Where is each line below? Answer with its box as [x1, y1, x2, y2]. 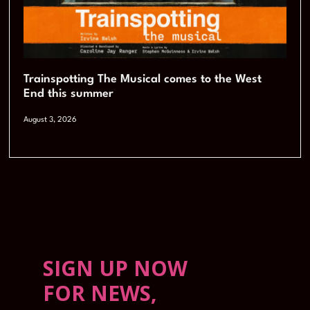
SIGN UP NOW [43, 254, 188, 283]
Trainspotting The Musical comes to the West [24, 73, 262, 86]
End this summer [24, 88, 114, 100]
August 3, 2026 [24, 116, 77, 125]
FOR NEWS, [43, 279, 158, 308]
